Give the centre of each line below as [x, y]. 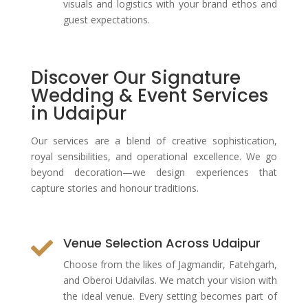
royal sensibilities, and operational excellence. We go [154, 156]
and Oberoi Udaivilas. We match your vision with [170, 280]
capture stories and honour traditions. [114, 188]
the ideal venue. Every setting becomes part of [170, 296]
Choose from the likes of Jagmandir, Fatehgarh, [170, 264]
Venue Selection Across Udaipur [162, 243]
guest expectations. [106, 20]
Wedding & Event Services [149, 96]
